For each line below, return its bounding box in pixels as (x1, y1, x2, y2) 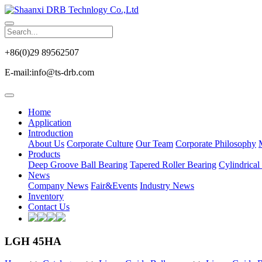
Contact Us (28, 202, 70, 212)
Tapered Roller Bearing (130, 160, 216, 170)
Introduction (28, 128, 73, 138)
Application (28, 118, 71, 127)
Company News (28, 181, 88, 191)
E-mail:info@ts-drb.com (5, 67, 94, 77)
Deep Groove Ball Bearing (28, 160, 127, 170)
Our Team (136, 139, 173, 149)
